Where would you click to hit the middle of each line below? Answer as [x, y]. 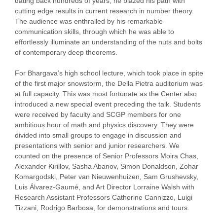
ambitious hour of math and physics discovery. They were [104, 125]
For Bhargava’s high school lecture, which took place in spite [109, 73]
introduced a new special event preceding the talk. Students [108, 104]
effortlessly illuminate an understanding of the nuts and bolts [109, 42]
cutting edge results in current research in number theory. [104, 11]
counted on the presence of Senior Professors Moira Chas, [107, 156]
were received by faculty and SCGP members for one [98, 114]
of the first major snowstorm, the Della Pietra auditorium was [109, 83]
